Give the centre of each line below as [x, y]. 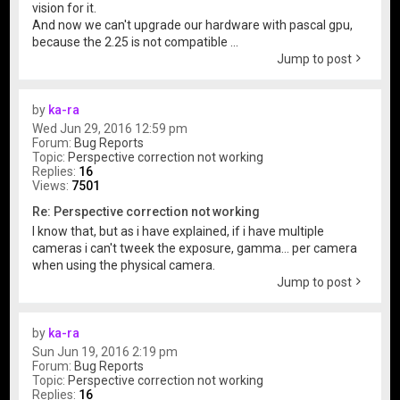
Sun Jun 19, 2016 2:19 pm [105, 351]
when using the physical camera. [124, 265]
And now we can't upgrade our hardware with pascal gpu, [193, 25]
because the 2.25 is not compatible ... [136, 42]
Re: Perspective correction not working [146, 211]
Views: [52, 185]
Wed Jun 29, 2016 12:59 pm [110, 128]
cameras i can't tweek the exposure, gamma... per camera [195, 248]
